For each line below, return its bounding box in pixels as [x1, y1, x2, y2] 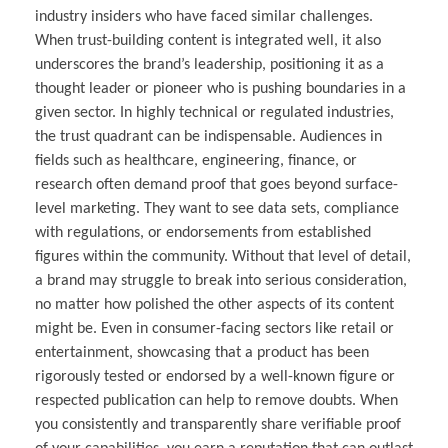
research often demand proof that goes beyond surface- [35, 177, 398, 194]
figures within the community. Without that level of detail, [35, 249, 411, 266]
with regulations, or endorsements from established [35, 225, 371, 242]
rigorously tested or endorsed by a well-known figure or [35, 369, 395, 386]
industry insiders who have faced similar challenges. [35, 9, 373, 26]
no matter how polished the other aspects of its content [35, 297, 394, 314]
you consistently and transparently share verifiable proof [35, 417, 401, 434]
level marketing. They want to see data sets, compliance [35, 201, 399, 218]
